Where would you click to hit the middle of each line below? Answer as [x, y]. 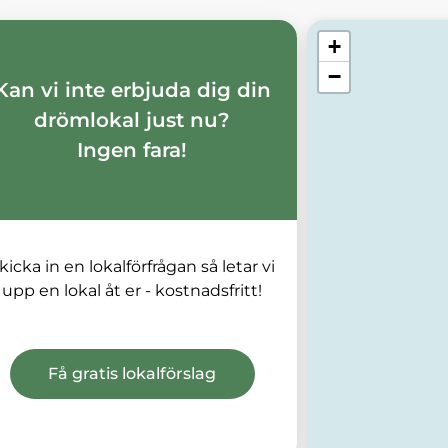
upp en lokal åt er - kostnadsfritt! [132, 291]
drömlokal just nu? [132, 119]
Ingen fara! [132, 149]
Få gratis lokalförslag [132, 374]
